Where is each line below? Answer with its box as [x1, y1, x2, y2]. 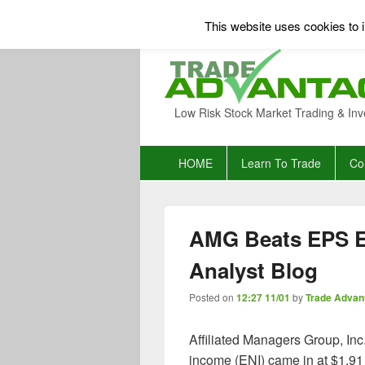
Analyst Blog [189, 255, 318, 285]
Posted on [189, 290, 236, 304]
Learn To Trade [240, 155, 321, 171]
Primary [139, 144, 184, 163]
